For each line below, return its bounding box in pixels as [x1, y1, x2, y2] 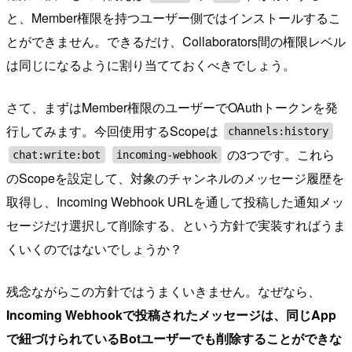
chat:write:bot [13, 148, 101, 161]
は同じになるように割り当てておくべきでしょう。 [6, 55, 295, 74]
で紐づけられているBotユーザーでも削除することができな [6, 328, 342, 347]
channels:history [228, 124, 329, 137]
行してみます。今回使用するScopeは [6, 121, 222, 140]
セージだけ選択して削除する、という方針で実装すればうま [6, 215, 346, 234]
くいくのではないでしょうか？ [6, 239, 182, 258]
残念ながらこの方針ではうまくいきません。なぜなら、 [6, 281, 321, 300]
